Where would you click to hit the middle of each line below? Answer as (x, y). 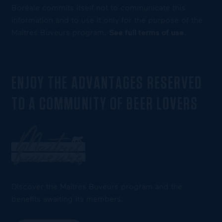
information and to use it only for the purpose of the (107, 20)
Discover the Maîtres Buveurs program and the (97, 186)
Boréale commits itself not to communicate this (98, 7)
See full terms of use (146, 32)
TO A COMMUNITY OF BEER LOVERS (105, 105)
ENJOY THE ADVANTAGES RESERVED (107, 84)
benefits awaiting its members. (67, 199)
